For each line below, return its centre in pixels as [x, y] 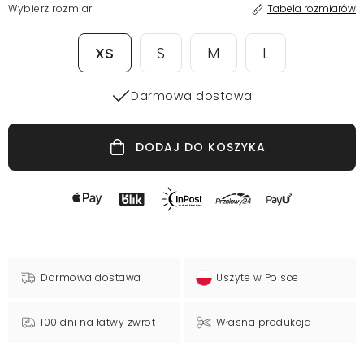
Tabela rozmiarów [312, 9]
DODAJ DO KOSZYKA [200, 147]
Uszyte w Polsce [258, 278]
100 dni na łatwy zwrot [98, 323]
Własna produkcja [264, 323]
